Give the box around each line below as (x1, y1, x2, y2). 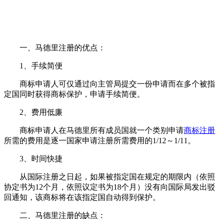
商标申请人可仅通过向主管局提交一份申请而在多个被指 (4, 80, 215, 88)
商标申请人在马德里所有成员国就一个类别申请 (4, 126, 184, 135)
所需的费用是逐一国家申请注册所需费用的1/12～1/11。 (4, 136, 196, 145)
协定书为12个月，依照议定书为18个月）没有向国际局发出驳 (4, 183, 215, 192)
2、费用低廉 (4, 108, 63, 117)
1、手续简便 (4, 62, 63, 70)
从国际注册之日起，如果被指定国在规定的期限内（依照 (4, 173, 215, 181)
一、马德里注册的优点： (4, 44, 106, 52)
